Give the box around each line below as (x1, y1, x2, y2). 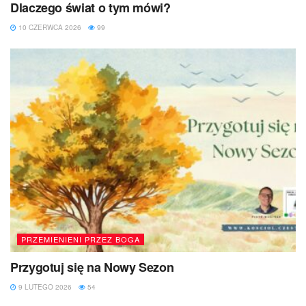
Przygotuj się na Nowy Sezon (10, 258, 174, 277)
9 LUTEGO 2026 (16, 282, 72, 292)
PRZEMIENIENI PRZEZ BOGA (21, 234, 140, 245)
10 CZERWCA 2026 (16, 22, 81, 32)
